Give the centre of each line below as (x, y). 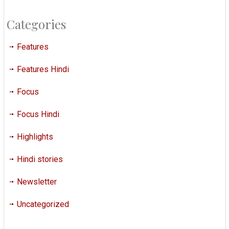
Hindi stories (40, 159)
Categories (36, 24)
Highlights (35, 136)
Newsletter (37, 181)
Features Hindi (43, 69)
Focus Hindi (38, 114)
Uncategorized (43, 204)
